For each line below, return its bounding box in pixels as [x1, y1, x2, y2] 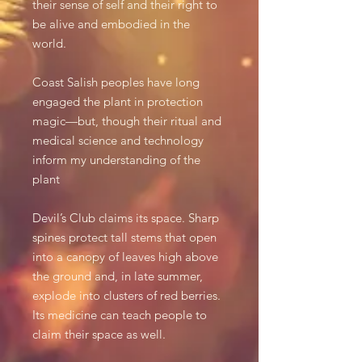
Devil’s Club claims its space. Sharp [32, 210, 219, 225]
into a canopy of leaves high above [32, 249, 218, 264]
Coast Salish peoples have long [32, 74, 200, 90]
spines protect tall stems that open [32, 229, 217, 245]
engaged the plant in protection [32, 94, 203, 109]
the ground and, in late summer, [32, 268, 203, 284]
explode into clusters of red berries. [32, 288, 221, 303]
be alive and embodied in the [32, 16, 190, 32]
